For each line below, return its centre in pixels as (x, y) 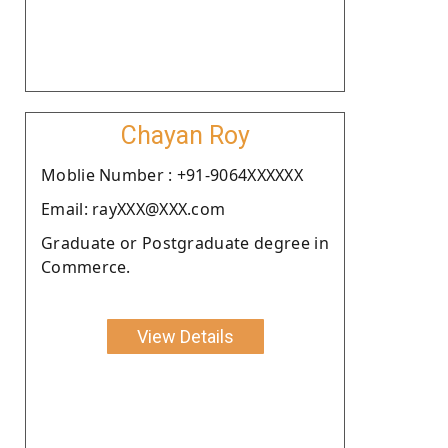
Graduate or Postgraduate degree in (185, 242)
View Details (185, 336)
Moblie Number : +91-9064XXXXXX (172, 174)
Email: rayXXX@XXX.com (133, 208)
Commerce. (86, 266)
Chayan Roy (185, 135)
